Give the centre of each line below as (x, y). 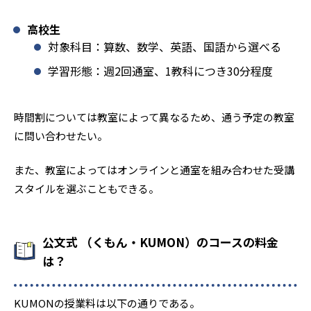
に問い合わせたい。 (61, 135)
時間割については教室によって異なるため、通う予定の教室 (154, 117)
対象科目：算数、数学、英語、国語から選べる (165, 46)
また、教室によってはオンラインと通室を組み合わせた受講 (154, 169)
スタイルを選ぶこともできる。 (86, 188)
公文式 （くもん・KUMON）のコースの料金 (160, 242)
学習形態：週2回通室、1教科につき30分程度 (160, 70)
